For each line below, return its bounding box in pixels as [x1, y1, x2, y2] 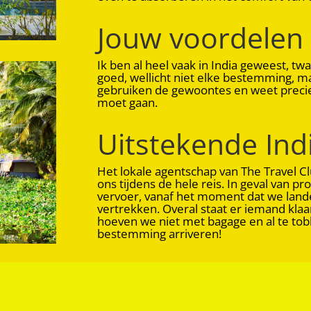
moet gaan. [97, 94, 161, 110]
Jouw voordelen [97, 18, 304, 57]
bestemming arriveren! [97, 225, 222, 242]
